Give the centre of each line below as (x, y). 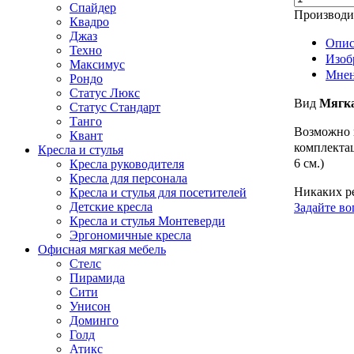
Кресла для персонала (128, 178)
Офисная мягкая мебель (102, 249)
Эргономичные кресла (130, 235)
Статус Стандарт (115, 107)
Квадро (89, 21)
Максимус (97, 64)
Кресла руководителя (127, 164)
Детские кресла (111, 206)
